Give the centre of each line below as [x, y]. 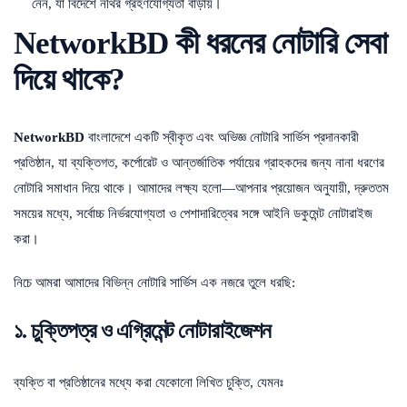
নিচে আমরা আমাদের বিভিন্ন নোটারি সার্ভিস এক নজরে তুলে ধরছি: [154, 282]
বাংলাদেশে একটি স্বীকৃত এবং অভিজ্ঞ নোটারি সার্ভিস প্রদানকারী [222, 137]
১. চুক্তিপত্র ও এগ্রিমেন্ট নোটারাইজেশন [142, 330]
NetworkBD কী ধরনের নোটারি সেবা [200, 43]
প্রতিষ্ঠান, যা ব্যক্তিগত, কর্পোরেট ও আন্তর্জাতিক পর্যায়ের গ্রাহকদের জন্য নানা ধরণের [199, 162]
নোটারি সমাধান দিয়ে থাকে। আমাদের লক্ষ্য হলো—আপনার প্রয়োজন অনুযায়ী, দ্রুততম [201, 188]
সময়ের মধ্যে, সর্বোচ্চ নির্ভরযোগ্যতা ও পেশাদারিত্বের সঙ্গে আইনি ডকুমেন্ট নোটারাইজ [193, 213]
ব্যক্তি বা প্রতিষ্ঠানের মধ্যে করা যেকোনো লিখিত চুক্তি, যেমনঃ [149, 382]
